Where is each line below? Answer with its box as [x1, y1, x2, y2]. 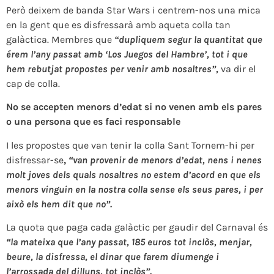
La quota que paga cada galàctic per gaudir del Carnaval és [6, 221, 268, 234]
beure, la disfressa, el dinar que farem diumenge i [6, 251, 219, 263]
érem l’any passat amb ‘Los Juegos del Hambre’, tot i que [6, 48, 248, 61]
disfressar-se [6, 154, 64, 166]
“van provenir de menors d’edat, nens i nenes [68, 154, 262, 166]
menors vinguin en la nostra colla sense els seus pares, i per [6, 183, 263, 195]
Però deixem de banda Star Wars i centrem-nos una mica [6, 4, 261, 17]
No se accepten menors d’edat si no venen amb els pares [6, 101, 262, 113]
